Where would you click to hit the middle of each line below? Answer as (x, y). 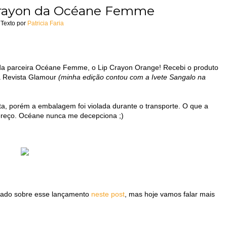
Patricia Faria (45, 23)
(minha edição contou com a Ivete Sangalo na (132, 77)
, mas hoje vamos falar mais (170, 194)
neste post (108, 194)
